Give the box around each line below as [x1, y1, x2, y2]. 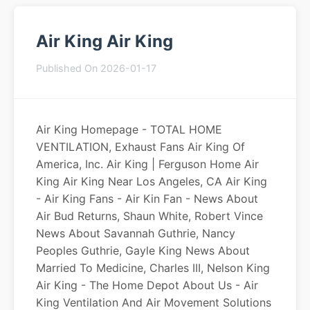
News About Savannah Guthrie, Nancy [36, 226, 235, 240]
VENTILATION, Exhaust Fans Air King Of [36, 140, 245, 154]
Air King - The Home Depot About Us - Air [36, 278, 258, 292]
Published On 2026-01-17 [36, 62, 156, 74]
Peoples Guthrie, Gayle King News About [36, 244, 250, 257]
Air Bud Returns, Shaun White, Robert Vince [36, 209, 263, 223]
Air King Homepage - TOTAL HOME [36, 122, 222, 136]
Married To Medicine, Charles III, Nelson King [36, 261, 270, 275]
